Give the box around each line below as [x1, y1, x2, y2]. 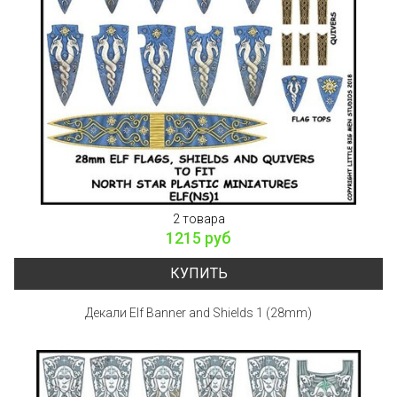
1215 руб [166, 228, 231, 247]
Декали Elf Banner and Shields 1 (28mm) [85, 305, 312, 320]
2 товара [172, 211, 225, 226]
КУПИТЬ [169, 264, 228, 282]
